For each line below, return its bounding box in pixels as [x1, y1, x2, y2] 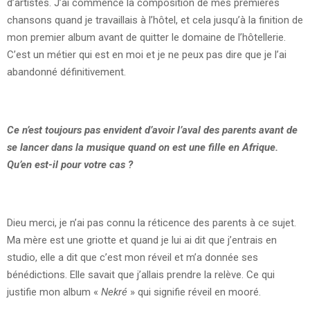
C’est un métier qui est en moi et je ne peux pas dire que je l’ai [7, 48, 286, 62]
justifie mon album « [7, 286, 101, 299]
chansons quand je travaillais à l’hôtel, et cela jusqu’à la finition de [7, 14, 303, 27]
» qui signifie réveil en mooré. [130, 286, 261, 299]
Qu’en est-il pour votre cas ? [7, 158, 133, 172]
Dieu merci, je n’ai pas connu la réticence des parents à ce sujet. [7, 217, 296, 230]
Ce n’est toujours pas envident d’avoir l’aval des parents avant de [7, 124, 298, 137]
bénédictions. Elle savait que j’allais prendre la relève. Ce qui [7, 268, 275, 282]
